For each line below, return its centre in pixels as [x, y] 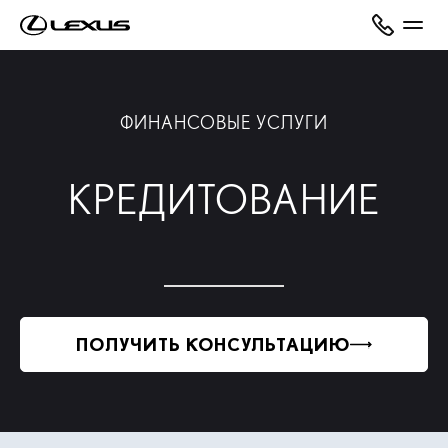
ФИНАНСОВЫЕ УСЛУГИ [224, 122]
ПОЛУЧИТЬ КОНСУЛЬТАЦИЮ [213, 344]
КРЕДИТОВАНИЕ [224, 200]
